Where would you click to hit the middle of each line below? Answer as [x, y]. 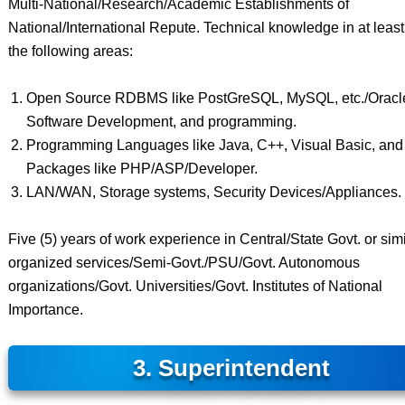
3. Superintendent [231, 368]
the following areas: [70, 51]
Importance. [45, 310]
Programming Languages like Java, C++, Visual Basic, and [214, 145]
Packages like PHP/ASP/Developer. [141, 169]
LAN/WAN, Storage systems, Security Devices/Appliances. [213, 192]
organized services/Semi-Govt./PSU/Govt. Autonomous [184, 263]
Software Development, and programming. [161, 122]
